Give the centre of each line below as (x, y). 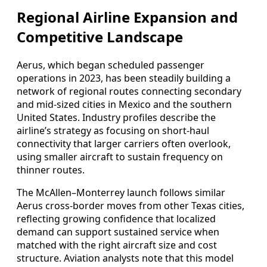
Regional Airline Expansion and (127, 17)
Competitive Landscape (100, 36)
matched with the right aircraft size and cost (117, 245)
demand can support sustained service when (118, 232)
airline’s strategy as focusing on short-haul (113, 130)
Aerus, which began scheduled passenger (111, 65)
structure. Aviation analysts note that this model (125, 258)
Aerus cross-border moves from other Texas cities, (131, 205)
